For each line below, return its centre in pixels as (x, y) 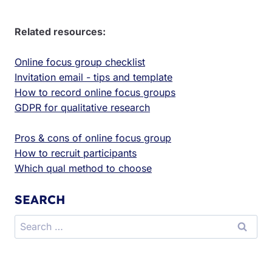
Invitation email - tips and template (93, 77)
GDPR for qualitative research (82, 107)
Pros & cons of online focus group (93, 138)
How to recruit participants (76, 153)
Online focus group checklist (80, 62)
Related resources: (60, 31)
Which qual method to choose (83, 168)
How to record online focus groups (95, 92)
